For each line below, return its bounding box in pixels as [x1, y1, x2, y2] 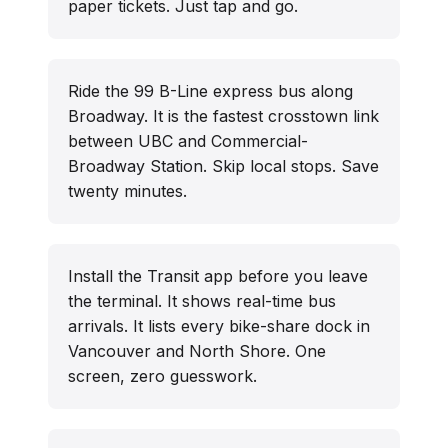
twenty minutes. [68, 181, 187, 202]
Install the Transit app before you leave [68, 266, 368, 287]
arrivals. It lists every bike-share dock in [68, 316, 370, 337]
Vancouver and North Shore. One [68, 341, 326, 362]
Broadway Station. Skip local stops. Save [68, 156, 379, 177]
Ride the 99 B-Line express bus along [68, 81, 353, 102]
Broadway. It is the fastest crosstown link [68, 106, 379, 127]
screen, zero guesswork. [68, 366, 257, 387]
